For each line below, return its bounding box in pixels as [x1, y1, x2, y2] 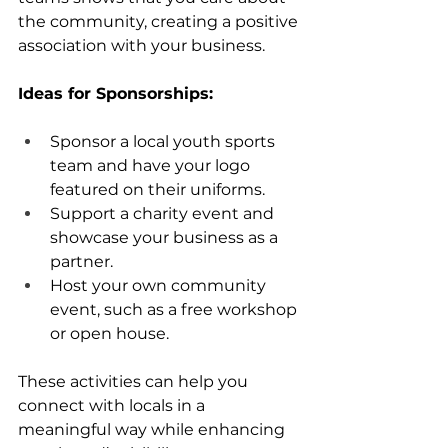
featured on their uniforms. [50, 179, 265, 199]
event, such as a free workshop [50, 299, 301, 319]
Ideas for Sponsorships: [18, 83, 213, 103]
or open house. [50, 323, 169, 343]
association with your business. [18, 35, 265, 55]
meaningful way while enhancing [18, 419, 289, 439]
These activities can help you [18, 371, 252, 391]
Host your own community [50, 275, 270, 295]
